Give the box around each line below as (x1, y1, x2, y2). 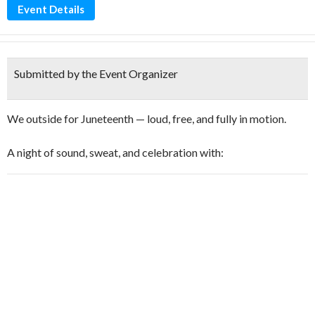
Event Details (18, 3, 84, 15)
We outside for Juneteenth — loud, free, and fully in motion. (7, 112, 286, 125)
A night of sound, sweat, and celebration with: (7, 146, 224, 159)
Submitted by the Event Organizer (14, 67, 178, 80)
